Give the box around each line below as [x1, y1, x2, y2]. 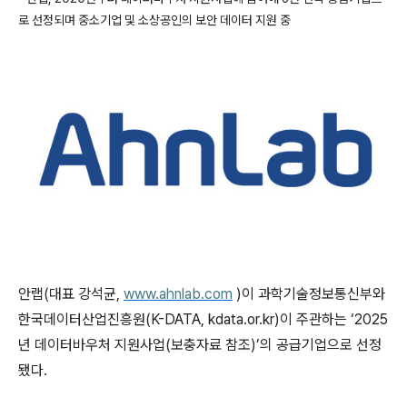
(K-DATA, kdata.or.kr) [145, 310, 280, 328]
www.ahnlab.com [124, 284, 233, 303]
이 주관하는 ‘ [280, 310, 354, 328]
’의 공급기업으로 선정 [256, 335, 382, 353]
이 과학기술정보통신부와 [242, 284, 385, 303]
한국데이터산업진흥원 [18, 310, 145, 328]
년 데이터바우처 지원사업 [18, 335, 165, 353]
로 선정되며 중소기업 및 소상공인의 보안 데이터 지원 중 [18, 12, 291, 27]
